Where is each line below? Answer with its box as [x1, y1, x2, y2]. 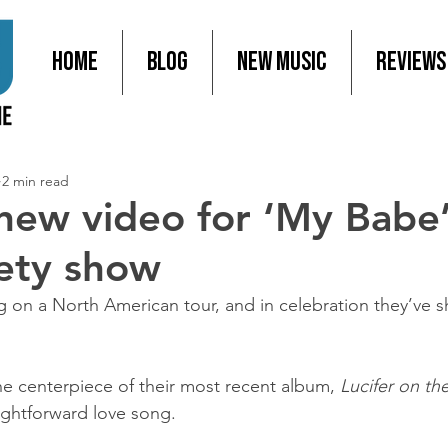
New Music [237, 47, 327, 78]
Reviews [376, 47, 446, 78]
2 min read [2, 172, 69, 190]
